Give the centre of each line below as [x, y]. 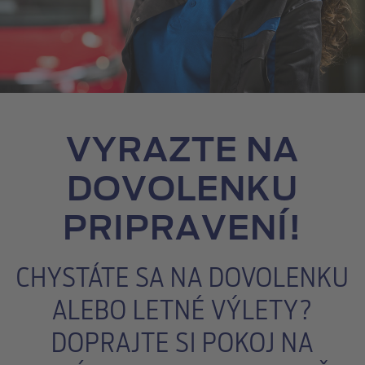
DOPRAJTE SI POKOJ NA [182, 344]
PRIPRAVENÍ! [182, 230]
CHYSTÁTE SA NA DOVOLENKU [182, 279]
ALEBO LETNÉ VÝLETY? [182, 311]
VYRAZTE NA [182, 152]
